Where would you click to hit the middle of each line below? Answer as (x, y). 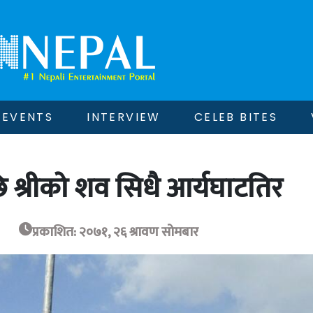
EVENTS (28, 117)
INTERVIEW (124, 117)
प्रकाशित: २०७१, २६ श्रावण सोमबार (116, 232)
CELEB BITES (236, 117)
